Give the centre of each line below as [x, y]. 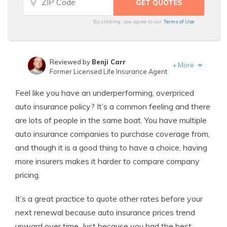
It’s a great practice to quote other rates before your [109, 199]
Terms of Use [179, 22]
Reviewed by [70, 62]
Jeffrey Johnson [108, 85]
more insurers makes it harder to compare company [107, 161]
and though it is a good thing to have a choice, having [111, 147]
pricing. [28, 175]
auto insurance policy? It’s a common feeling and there [113, 106]
